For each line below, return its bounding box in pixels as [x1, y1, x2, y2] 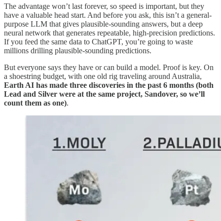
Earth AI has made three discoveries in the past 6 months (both [4, 80, 214, 89]
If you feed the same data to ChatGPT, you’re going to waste [4, 37, 193, 46]
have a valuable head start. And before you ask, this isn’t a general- [4, 10, 212, 19]
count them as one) [4, 98, 67, 107]
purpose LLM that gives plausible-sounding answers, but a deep [4, 19, 203, 28]
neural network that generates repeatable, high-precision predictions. [4, 28, 215, 37]
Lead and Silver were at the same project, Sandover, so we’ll [4, 89, 205, 98]
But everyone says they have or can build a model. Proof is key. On [4, 63, 214, 72]
